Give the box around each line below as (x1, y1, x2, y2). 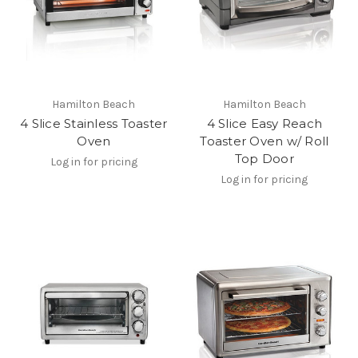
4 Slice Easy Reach (206, 115, 322, 131)
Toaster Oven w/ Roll (200, 133, 329, 149)
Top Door (234, 150, 294, 166)
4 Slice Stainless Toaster (20, 115, 168, 131)
